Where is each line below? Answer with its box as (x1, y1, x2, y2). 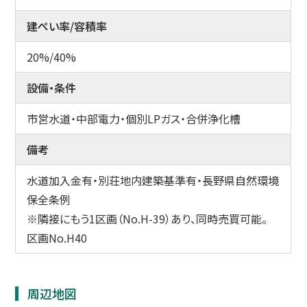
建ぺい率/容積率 (27, 17, 108, 34)
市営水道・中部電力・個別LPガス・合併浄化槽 (27, 110, 241, 127)
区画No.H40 (27, 229, 88, 246)
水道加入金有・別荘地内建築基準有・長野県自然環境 (27, 171, 280, 188)
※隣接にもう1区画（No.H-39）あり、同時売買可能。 (27, 210, 268, 227)
